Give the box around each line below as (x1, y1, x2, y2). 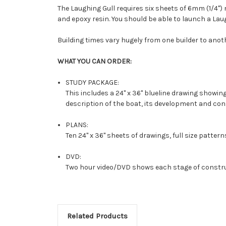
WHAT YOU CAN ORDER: (58, 56, 132, 66)
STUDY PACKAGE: (66, 78, 120, 87)
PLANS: (66, 120, 89, 129)
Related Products (67, 211, 128, 220)
